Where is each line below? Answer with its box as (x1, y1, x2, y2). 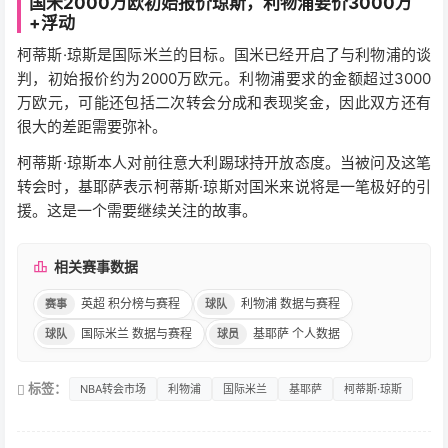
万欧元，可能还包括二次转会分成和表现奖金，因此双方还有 (17, 92, 431, 112)
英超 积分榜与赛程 (81, 295, 180, 311)
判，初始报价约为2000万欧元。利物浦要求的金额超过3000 (17, 68, 431, 88)
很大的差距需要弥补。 (17, 116, 167, 136)
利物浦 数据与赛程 (241, 295, 340, 311)
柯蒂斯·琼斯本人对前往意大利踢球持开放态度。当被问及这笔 (17, 152, 431, 172)
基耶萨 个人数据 (253, 325, 340, 341)
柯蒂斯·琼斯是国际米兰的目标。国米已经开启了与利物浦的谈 (17, 44, 431, 64)
